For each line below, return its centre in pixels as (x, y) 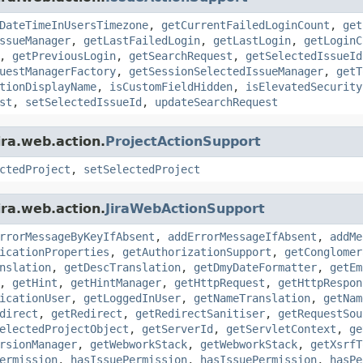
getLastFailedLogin (142, 40)
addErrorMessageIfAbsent (242, 236)
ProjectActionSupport (183, 141)
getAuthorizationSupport (197, 252)
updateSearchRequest (216, 102)
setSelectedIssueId (83, 102)
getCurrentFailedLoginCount (246, 25)
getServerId (177, 329)
